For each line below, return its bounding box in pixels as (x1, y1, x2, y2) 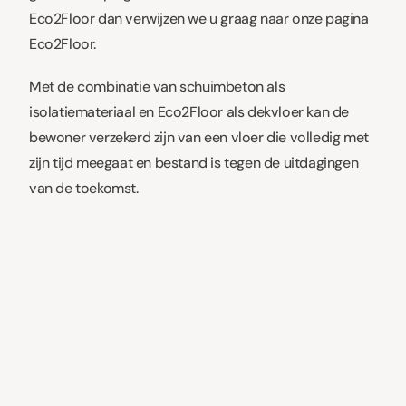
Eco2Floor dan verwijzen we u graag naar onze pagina (29, 8, 369, 28)
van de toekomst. (29, 178, 139, 198)
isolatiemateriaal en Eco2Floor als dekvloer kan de (29, 101, 350, 121)
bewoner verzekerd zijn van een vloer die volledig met (29, 127, 369, 147)
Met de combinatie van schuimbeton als (29, 76, 285, 96)
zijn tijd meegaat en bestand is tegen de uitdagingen (29, 152, 359, 172)
